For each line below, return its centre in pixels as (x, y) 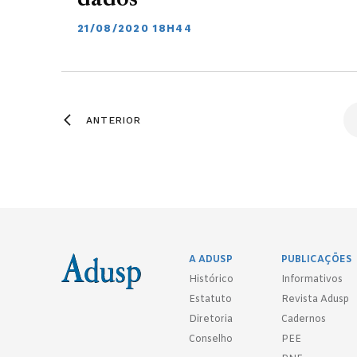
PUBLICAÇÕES (317, 260)
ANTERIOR (114, 120)
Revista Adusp (315, 300)
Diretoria (211, 320)
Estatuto (210, 300)
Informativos (312, 280)
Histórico (211, 280)
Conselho (211, 339)
